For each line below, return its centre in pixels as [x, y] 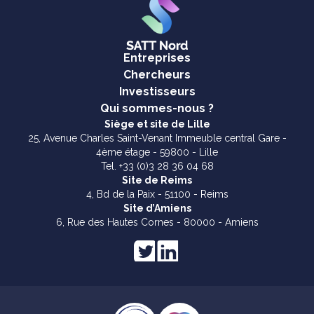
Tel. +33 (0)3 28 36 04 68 [157, 166]
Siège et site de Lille [157, 124]
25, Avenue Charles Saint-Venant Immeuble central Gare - [157, 138]
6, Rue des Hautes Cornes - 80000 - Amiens [157, 222]
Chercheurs [157, 74]
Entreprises [157, 57]
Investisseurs [157, 91]
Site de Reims [157, 180]
